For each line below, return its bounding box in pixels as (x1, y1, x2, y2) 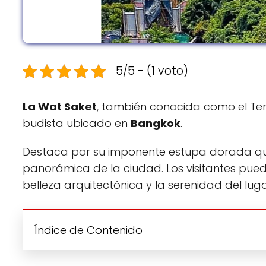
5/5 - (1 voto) (116, 63, 188, 80)
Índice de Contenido (34, 223, 142, 238)
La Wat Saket (23, 99, 97, 115)
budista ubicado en (23, 116, 131, 131)
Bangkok (131, 116, 180, 131)
